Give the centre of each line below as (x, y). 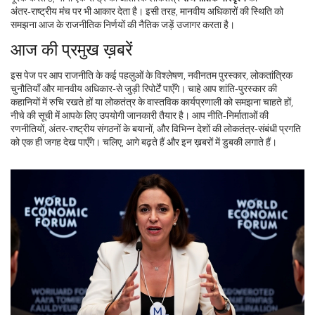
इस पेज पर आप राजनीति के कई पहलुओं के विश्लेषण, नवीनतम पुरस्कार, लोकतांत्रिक (152, 75)
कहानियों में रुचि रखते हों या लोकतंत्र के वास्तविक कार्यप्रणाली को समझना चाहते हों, (152, 102)
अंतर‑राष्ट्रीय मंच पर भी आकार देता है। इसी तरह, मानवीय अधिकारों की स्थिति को (147, 11)
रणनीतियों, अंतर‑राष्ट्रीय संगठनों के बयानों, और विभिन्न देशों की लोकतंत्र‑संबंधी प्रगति (156, 128)
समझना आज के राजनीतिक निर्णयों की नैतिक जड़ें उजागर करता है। (123, 24)
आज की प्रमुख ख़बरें (71, 50)
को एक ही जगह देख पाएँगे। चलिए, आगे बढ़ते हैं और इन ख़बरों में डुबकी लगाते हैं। (144, 142)
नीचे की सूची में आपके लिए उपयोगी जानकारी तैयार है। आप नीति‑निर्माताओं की (140, 115)
